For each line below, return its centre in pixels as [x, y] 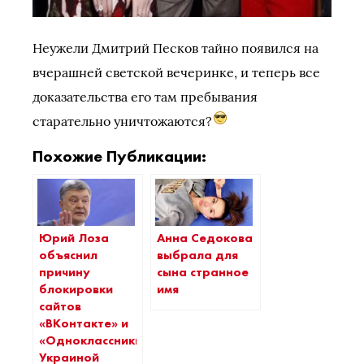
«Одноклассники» [94, 340]
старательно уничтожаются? [122, 121]
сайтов [60, 306]
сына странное [203, 272]
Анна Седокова [205, 238]
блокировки [76, 289]
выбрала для [197, 255]
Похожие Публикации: [119, 156]
